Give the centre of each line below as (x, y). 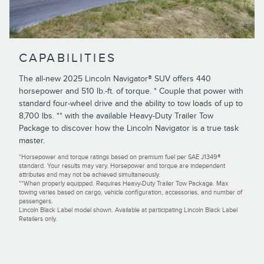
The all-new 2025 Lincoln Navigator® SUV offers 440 (115, 78)
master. (32, 140)
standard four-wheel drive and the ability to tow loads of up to (131, 103)
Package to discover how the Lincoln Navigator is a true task (129, 128)
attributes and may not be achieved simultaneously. (90, 174)
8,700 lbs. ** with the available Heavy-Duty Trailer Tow (116, 115)
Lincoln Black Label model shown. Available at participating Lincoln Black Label (128, 210)
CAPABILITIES (67, 58)
